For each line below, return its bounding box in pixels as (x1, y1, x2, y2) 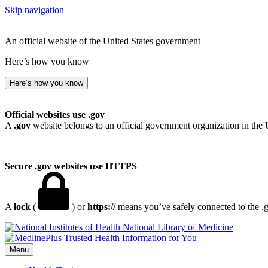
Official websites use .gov (5, 109, 105, 120)
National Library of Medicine (123, 222, 233, 232)
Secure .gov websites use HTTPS (5, 161, 137, 171)
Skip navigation (5, 5, 64, 15)
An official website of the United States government (5, 36, 200, 46)
